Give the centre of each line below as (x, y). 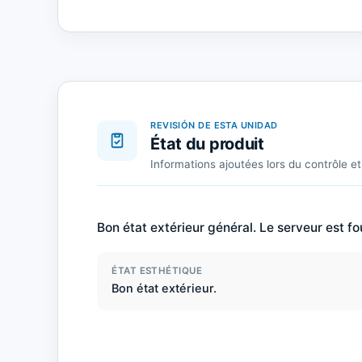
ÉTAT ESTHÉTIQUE (157, 271)
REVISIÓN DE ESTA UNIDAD (214, 126)
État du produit (207, 144)
